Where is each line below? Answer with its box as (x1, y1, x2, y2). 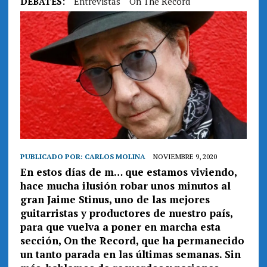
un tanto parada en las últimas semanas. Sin (20, 247, 241, 262)
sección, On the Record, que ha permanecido (20, 234, 244, 248)
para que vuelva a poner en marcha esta (20, 220, 221, 234)
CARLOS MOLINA (84, 152, 145, 162)
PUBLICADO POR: (20, 152, 85, 162)
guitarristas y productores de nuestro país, (20, 206, 232, 221)
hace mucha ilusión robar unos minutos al (20, 179, 231, 193)
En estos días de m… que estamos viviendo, (20, 165, 237, 179)
